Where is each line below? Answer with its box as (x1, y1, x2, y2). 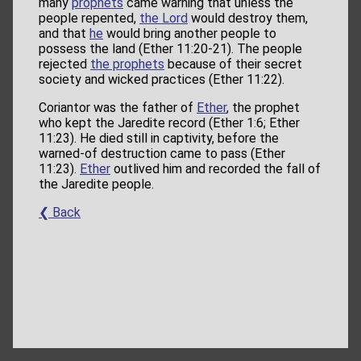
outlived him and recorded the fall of (110, 161, 321, 177)
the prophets (90, 56, 164, 73)
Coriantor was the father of (39, 100, 197, 116)
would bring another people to (103, 26, 276, 42)
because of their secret (164, 56, 302, 73)
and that (39, 26, 89, 42)
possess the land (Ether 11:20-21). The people (39, 41, 302, 57)
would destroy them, (188, 10, 308, 27)
